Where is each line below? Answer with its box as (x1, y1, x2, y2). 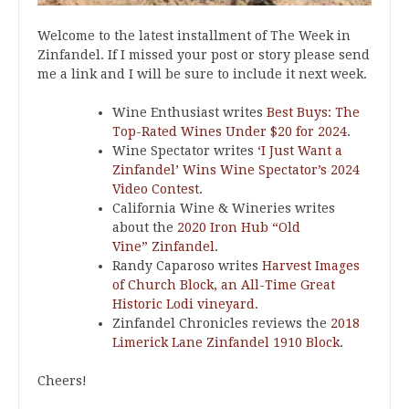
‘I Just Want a (257, 143, 342, 158)
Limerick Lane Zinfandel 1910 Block (112, 335, 340, 350)
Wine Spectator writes (112, 143, 257, 158)
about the (112, 220, 177, 235)
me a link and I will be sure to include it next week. (37, 67, 367, 81)
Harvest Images (262, 258, 360, 273)
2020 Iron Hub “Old (177, 220, 300, 235)
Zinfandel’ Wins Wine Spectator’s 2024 (112, 163, 360, 177)
